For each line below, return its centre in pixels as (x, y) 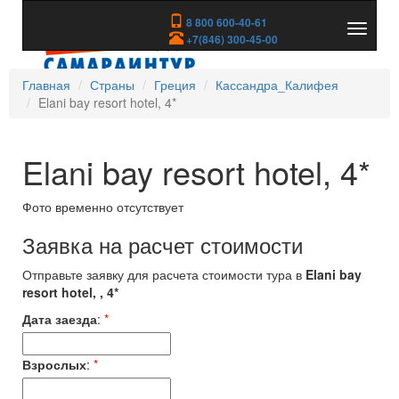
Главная (46, 85)
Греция (175, 85)
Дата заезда (60, 319)
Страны (112, 85)
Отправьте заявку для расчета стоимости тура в (164, 274)
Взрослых (54, 364)
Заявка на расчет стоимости (163, 244)
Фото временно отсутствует (103, 207)
